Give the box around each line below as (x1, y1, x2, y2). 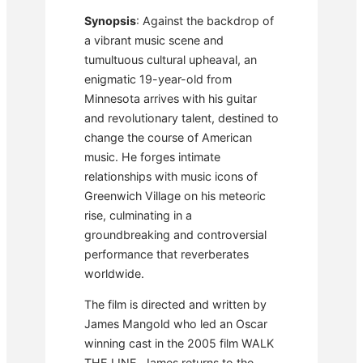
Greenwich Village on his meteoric (84, 188, 266, 203)
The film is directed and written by (84, 297, 267, 312)
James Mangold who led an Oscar (84, 317, 267, 331)
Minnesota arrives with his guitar (84, 91, 257, 105)
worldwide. (84, 266, 144, 280)
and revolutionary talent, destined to (84, 110, 279, 125)
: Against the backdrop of (136, 13, 274, 28)
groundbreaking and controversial (84, 227, 267, 241)
